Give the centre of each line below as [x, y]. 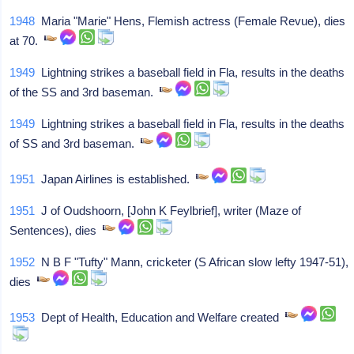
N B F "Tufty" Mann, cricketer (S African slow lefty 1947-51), [192, 262]
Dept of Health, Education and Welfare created [160, 317]
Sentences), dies [56, 230]
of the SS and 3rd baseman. [85, 92]
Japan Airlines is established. [116, 179]
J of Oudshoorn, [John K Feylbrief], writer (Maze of [168, 211]
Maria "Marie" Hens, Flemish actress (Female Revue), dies [190, 21]
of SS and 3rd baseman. [75, 143]
